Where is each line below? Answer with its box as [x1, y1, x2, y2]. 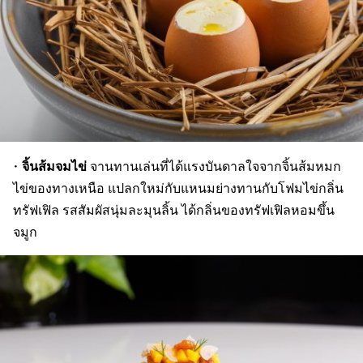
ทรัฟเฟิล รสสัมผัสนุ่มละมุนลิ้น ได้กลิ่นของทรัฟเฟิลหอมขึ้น [13, 199, 335, 219]
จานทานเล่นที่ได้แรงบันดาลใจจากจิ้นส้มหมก [87, 156, 341, 175]
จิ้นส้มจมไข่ [22, 155, 87, 175]
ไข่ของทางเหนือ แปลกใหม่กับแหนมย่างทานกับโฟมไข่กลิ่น [13, 177, 344, 197]
